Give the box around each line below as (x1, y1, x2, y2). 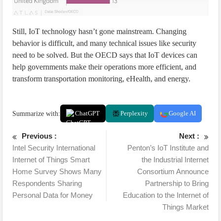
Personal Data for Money (12, 191, 93, 200)
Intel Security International (12, 144, 96, 152)
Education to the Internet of (122, 191, 209, 200)
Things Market (162, 203, 209, 212)
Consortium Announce (137, 167, 209, 176)
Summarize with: (12, 110, 61, 118)
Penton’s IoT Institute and (127, 144, 209, 152)
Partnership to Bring (145, 179, 209, 188)
